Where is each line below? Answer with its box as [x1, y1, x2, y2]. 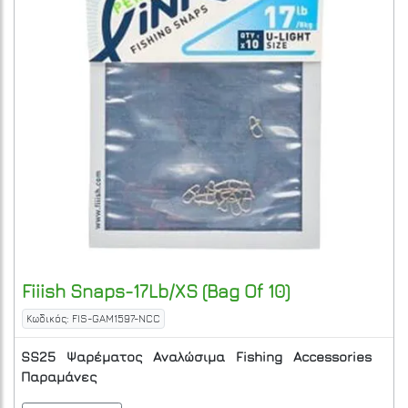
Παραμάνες [21, 369, 97, 385]
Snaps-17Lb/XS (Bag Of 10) [66, 280, 290, 301]
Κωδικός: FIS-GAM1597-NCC [26, 312, 160, 326]
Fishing [236, 348, 282, 364]
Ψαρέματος [66, 348, 142, 364]
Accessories [293, 348, 372, 364]
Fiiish [22, 280, 66, 301]
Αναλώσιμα [153, 348, 225, 364]
